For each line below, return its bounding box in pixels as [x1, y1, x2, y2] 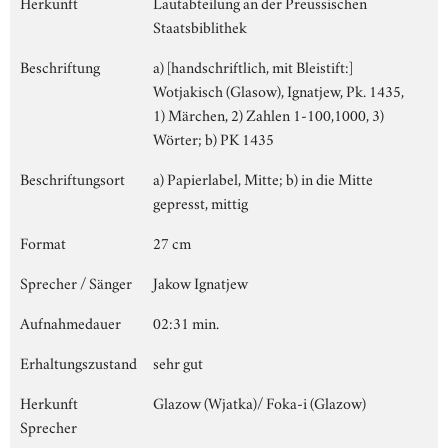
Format [20, 230, 66, 253]
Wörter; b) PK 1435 [153, 126, 274, 149]
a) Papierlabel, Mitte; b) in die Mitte [153, 166, 373, 189]
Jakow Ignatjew [153, 270, 248, 293]
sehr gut [153, 350, 203, 373]
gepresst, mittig [153, 190, 248, 213]
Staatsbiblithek [153, 14, 247, 37]
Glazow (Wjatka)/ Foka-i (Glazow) [153, 390, 366, 413]
